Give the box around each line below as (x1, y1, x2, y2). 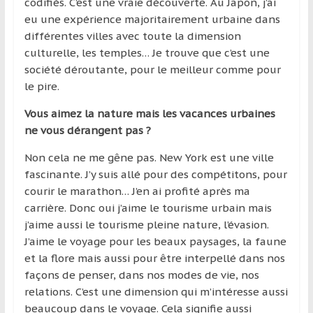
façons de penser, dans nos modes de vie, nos (24, 268, 259, 282)
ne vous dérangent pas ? (24, 123, 151, 137)
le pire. (24, 79, 59, 93)
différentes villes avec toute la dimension (24, 29, 241, 43)
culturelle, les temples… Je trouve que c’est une (24, 45, 270, 59)
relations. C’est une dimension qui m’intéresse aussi (24, 284, 288, 298)
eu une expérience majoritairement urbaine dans (24, 12, 280, 26)
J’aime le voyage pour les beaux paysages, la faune (24, 234, 286, 248)
